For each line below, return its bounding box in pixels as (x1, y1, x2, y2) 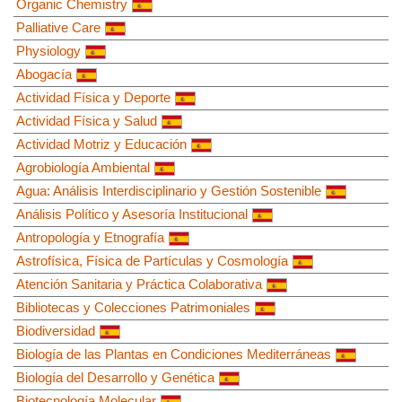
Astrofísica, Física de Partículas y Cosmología (16, 252, 288, 268)
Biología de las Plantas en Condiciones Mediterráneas (16, 345, 331, 362)
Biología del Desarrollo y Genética (16, 369, 214, 385)
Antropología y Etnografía (16, 229, 164, 245)
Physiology (16, 42, 81, 58)
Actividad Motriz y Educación (16, 135, 187, 152)
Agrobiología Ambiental (16, 159, 150, 175)
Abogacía (16, 66, 72, 82)
